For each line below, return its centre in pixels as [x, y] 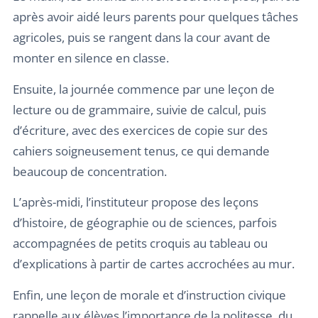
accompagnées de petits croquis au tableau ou [140, 243]
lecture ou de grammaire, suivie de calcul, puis [139, 109]
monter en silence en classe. [91, 58]
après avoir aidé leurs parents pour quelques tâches [155, 17]
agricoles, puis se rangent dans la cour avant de [142, 38]
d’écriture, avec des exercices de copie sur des [140, 130]
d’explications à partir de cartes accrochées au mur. [154, 264]
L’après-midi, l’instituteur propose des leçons [136, 202]
